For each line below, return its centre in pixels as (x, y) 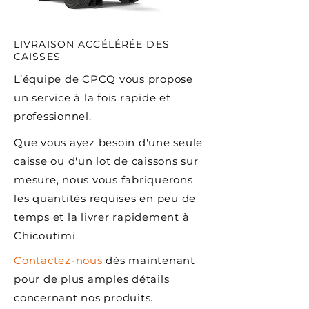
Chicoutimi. (46, 236)
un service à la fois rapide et (92, 98)
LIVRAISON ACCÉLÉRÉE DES (92, 44)
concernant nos (59, 298)
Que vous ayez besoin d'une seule (108, 142)
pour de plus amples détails (92, 279)
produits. (128, 298)
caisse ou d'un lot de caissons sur (106, 161)
